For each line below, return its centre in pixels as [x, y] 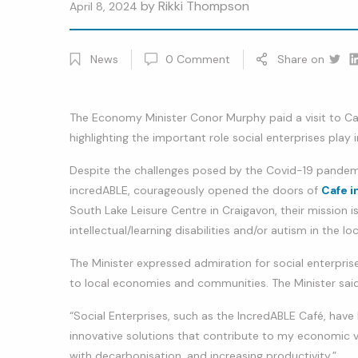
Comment [203, 59]
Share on [301, 59]
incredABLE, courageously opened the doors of [195, 190]
